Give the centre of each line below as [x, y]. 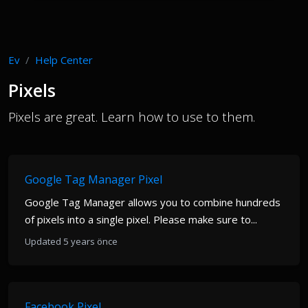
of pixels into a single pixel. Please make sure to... [141, 219]
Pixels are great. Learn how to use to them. [132, 117]
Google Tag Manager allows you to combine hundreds [153, 202]
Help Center [64, 60]
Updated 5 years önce [71, 241]
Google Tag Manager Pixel [93, 179]
